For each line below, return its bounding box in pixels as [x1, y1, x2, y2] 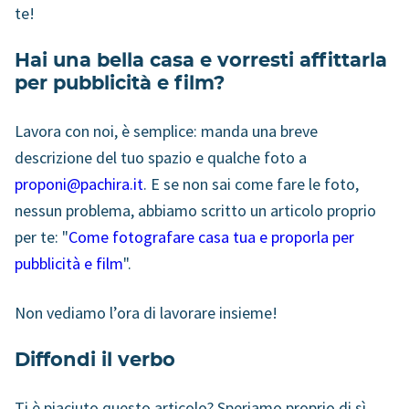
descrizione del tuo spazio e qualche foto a [15, 146, 307, 168]
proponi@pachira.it [15, 173, 143, 194]
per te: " [15, 225, 68, 247]
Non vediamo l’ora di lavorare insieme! [15, 301, 278, 323]
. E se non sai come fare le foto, [143, 173, 359, 194]
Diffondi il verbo [15, 350, 175, 370]
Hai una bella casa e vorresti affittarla [15, 50, 387, 70]
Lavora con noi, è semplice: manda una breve [15, 120, 318, 142]
